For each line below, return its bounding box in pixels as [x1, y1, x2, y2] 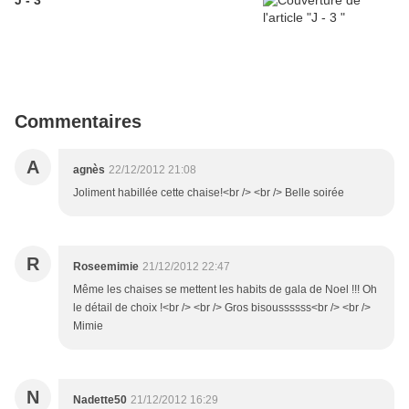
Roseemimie [73, 260, 139, 274]
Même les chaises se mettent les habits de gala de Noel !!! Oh [73, 283, 377, 297]
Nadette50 [73, 393, 127, 407]
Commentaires [15, 111, 142, 132]
